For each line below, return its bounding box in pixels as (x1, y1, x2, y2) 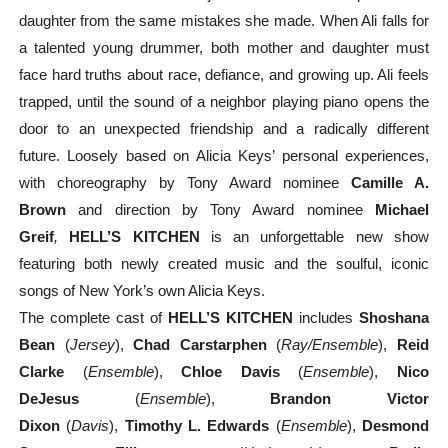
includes (299, 310, 354, 326)
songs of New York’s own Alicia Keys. (18, 283, 269, 299)
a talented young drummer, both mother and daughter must (18, 40, 430, 56)
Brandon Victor (270, 391, 430, 407)
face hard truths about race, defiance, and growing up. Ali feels (18, 67, 430, 83)
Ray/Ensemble (281, 337, 379, 353)
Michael (375, 202, 430, 218)
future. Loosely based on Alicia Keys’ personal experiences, (18, 148, 430, 164)
